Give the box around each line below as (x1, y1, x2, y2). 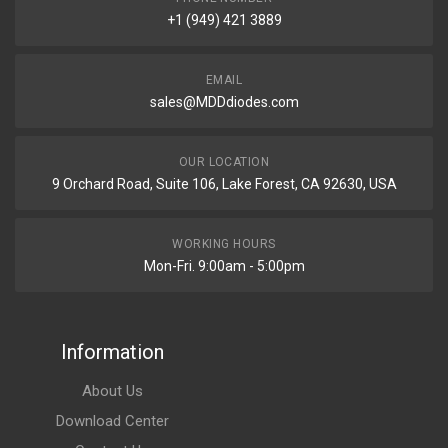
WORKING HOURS (172, 237, 276, 251)
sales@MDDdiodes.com (149, 94, 299, 110)
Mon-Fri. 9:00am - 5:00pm (143, 258, 305, 274)
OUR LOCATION (178, 155, 270, 169)
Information (60, 340, 164, 364)
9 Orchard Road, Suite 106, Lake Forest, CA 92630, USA (51, 176, 397, 192)
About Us (81, 382, 143, 400)
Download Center (55, 412, 169, 430)
